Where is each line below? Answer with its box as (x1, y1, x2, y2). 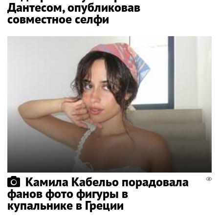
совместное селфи (7, 11, 109, 27)
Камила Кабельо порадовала (25, 173, 189, 190)
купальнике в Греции (7, 197, 124, 213)
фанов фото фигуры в (7, 185, 128, 201)
